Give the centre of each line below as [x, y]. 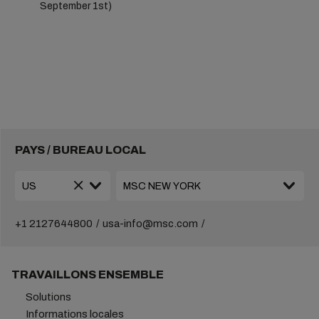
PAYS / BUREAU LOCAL [80, 150]
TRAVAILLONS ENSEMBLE [87, 274]
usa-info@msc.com [150, 224]
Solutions [48, 297]
